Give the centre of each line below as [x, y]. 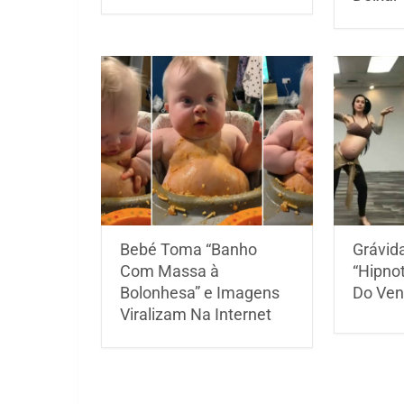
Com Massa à [170, 271]
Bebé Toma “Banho [188, 250]
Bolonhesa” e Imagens [200, 293]
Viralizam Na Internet [196, 315]
